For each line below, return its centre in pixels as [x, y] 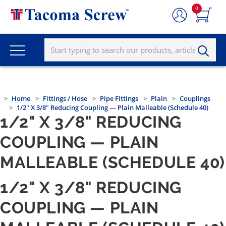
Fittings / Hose [65, 99]
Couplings [195, 99]
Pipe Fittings [119, 99]
